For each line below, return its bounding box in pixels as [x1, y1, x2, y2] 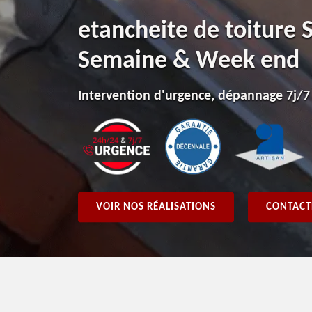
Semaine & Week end [78, 48, 299, 74]
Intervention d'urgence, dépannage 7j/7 [78, 88, 310, 103]
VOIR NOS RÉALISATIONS [96, 201, 216, 212]
